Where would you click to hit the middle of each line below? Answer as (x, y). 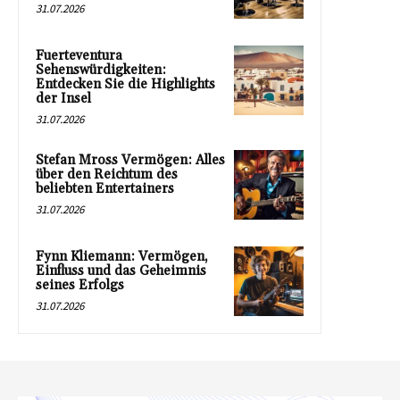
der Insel (63, 99)
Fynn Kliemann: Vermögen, (122, 257)
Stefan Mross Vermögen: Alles (130, 161)
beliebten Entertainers (105, 189)
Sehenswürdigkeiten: (101, 71)
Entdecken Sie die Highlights (125, 85)
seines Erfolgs (80, 286)
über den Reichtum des (107, 175)
